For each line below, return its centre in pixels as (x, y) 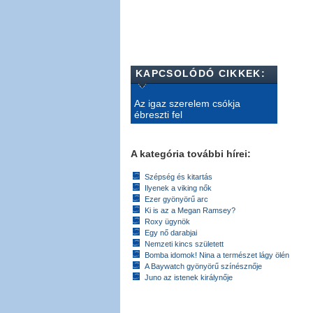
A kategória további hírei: (191, 154)
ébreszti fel (158, 115)
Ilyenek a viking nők (178, 188)
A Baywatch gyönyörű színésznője (203, 267)
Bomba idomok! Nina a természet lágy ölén (217, 255)
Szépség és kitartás (179, 177)
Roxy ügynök (167, 222)
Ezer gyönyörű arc (176, 199)
